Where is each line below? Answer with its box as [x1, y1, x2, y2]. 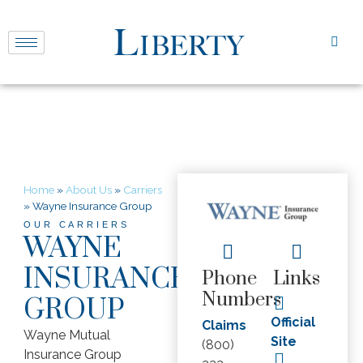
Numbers [201, 288, 281, 313]
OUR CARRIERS [23, 219, 130, 229]
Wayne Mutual [23, 327, 110, 343]
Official [270, 314, 315, 331]
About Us [65, 182, 112, 196]
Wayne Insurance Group [32, 199, 152, 212]
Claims [201, 318, 246, 334]
